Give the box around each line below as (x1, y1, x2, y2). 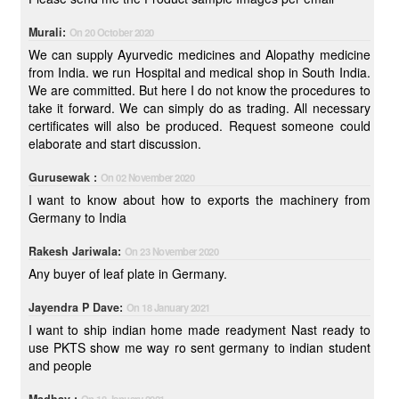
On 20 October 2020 (69, 25, 154, 39)
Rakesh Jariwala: (28, 243, 125, 259)
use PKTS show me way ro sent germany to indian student (28, 338, 370, 356)
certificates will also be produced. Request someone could (28, 117, 370, 134)
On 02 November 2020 (100, 170, 195, 184)
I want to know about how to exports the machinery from (28, 191, 370, 208)
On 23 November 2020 (124, 244, 219, 258)
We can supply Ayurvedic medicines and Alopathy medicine (28, 45, 370, 63)
